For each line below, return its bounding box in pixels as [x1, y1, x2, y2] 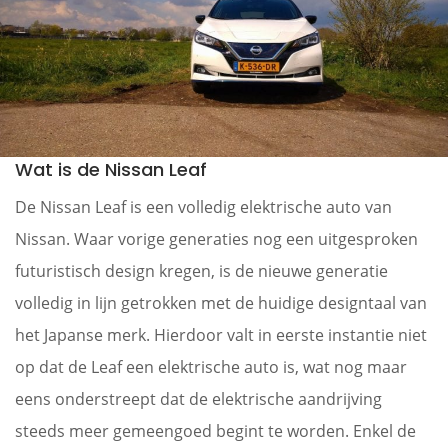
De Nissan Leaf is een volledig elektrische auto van [15, 195, 392, 218]
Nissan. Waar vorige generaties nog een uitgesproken [15, 227, 418, 250]
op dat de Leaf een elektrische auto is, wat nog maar [15, 355, 407, 378]
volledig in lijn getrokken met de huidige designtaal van [15, 291, 427, 314]
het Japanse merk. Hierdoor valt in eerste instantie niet [15, 323, 427, 346]
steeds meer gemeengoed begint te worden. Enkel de [15, 419, 416, 442]
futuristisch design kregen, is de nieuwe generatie [15, 259, 388, 282]
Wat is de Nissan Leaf [15, 156, 207, 182]
